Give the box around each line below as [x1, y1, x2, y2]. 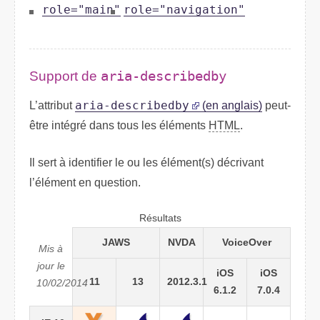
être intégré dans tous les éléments [29, 119, 209, 131]
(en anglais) [199, 99, 262, 111]
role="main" [42, 4, 121, 17]
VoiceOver [222, 236, 271, 248]
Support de [29, 69, 101, 84]
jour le [36, 260, 65, 271]
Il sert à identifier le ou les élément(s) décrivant [29, 156, 264, 169]
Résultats [139, 212, 181, 224]
